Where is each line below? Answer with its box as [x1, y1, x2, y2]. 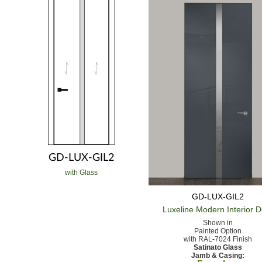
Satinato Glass [194, 243, 242, 251]
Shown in [203, 218, 233, 227]
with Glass [65, 168, 98, 177]
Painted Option [194, 226, 242, 235]
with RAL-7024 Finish [184, 235, 252, 243]
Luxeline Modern [162, 204, 225, 214]
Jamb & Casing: [191, 251, 244, 260]
